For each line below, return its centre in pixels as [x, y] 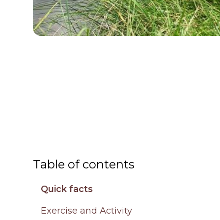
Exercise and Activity [87, 211]
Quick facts [67, 189]
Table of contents [84, 165]
